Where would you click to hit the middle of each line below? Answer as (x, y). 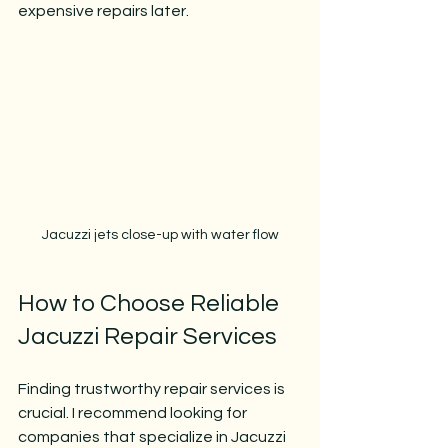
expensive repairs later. (103, 11)
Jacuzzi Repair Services (147, 336)
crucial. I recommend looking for (134, 412)
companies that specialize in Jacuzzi (153, 436)
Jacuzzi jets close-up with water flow (160, 234)
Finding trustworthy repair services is (153, 388)
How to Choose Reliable (151, 303)
